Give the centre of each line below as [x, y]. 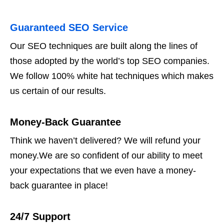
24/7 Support [40, 217]
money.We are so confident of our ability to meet [106, 156]
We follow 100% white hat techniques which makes [112, 76]
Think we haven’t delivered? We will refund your [105, 141]
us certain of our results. [58, 91]
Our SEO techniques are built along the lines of [104, 46]
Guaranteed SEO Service [69, 28]
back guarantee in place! [59, 186]
